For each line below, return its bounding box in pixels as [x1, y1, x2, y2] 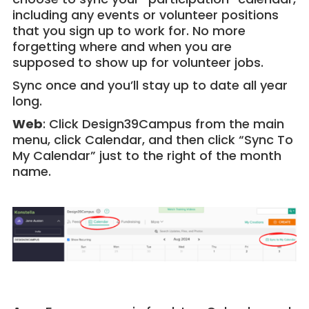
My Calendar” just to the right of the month [12, 146, 281, 164]
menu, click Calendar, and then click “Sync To [12, 130, 293, 148]
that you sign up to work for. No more [12, 21, 246, 39]
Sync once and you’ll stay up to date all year [12, 76, 288, 94]
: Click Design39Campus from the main [42, 114, 284, 132]
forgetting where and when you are [12, 37, 232, 55]
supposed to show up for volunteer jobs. [12, 53, 263, 71]
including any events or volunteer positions [12, 6, 279, 23]
